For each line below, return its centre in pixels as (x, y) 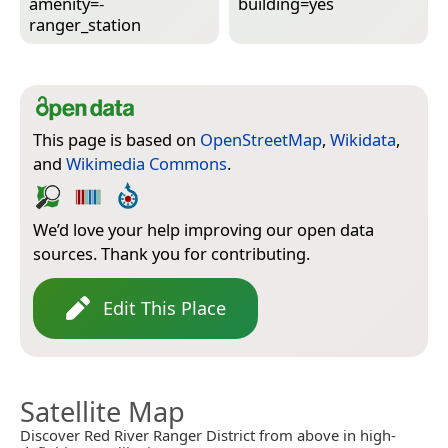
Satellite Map (102, 411)
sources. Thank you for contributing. (171, 253)
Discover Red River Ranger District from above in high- (208, 434)
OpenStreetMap (261, 139)
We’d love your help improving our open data (203, 229)
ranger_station (85, 25)
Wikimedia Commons (146, 163)
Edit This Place (164, 307)
